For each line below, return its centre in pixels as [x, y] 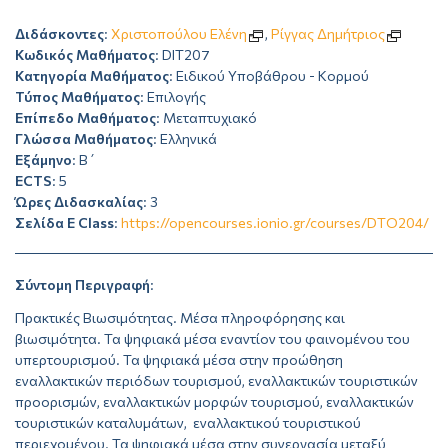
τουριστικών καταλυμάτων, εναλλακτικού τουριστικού [188, 423]
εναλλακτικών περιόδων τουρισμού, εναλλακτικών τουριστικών [216, 381]
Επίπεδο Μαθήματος [85, 118]
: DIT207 [182, 55]
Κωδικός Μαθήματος [85, 55]
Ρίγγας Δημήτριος [328, 34]
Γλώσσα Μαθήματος [84, 139]
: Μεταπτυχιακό [206, 118]
